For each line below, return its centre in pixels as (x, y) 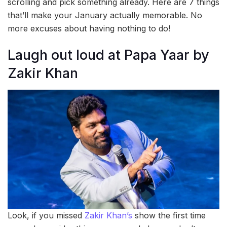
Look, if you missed (46, 216)
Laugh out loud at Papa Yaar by (108, 55)
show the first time (169, 216)
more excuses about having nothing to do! (89, 28)
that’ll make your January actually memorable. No (105, 15)
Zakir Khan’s (108, 216)
